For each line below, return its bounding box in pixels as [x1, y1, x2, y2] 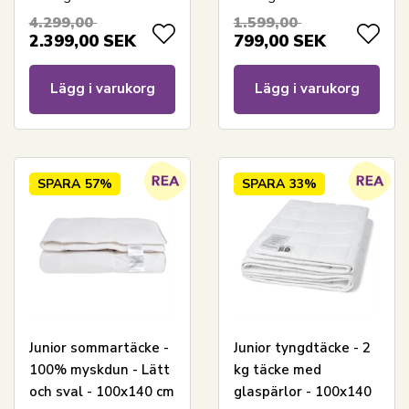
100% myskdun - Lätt [28, 361, 170, 380]
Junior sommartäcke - [28, 339, 169, 358]
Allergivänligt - [233, 3, 332, 22]
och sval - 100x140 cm [28, 383, 174, 402]
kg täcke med [233, 361, 321, 380]
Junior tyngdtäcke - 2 [233, 339, 371, 358]
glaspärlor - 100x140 [233, 383, 372, 402]
